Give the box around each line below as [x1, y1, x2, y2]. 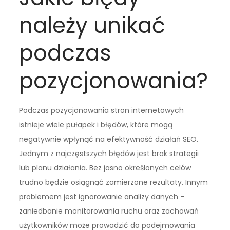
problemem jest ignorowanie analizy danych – [19, 191, 185, 202]
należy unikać [19, 10, 166, 41]
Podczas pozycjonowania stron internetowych [19, 105, 184, 116]
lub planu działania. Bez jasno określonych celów [19, 162, 191, 173]
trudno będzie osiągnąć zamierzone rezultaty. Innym [19, 177, 208, 187]
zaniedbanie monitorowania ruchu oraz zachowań [19, 205, 199, 216]
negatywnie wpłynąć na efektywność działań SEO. [19, 133, 199, 144]
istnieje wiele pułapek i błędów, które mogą [19, 119, 173, 130]
